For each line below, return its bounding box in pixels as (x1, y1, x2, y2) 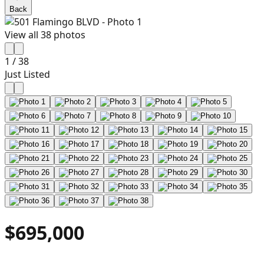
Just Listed (5, 68, 50, 81)
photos (51, 28, 85, 41)
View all (5, 28, 41, 41)
